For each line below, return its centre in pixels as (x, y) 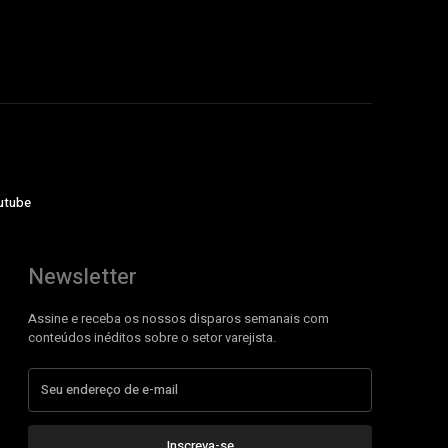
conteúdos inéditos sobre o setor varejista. (152, 337)
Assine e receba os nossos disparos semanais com (178, 318)
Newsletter (82, 276)
